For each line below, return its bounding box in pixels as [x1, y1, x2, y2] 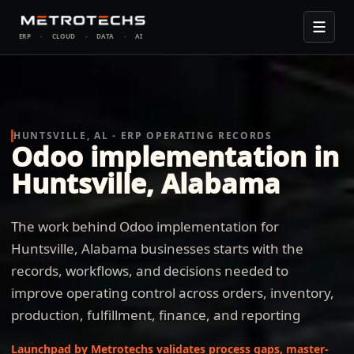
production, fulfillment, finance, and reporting [11, 306, 300, 324]
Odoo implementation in [11, 138, 339, 175]
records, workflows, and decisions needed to [11, 262, 288, 280]
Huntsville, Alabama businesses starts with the [11, 239, 303, 258]
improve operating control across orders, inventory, [11, 284, 334, 302]
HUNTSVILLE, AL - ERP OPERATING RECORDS [13, 129, 273, 142]
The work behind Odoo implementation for [11, 217, 279, 235]
